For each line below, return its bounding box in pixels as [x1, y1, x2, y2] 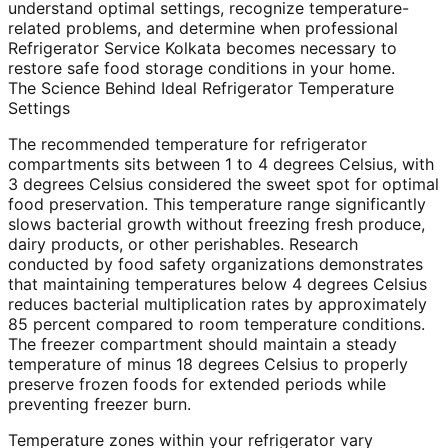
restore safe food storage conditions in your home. [8, 58, 395, 79]
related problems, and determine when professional [8, 18, 398, 39]
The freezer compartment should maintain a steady [8, 334, 397, 355]
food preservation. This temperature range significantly [8, 194, 426, 215]
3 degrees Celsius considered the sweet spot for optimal [8, 174, 439, 195]
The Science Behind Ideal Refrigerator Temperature [8, 78, 394, 99]
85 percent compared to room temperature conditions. [8, 314, 425, 335]
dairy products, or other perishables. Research [8, 234, 358, 255]
